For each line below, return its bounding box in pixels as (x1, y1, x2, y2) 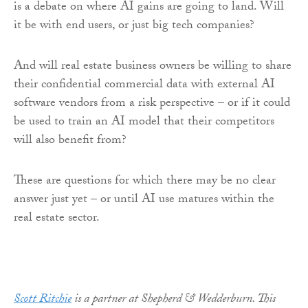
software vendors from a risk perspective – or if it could (14, 93, 290, 115)
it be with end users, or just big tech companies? (14, 15, 254, 37)
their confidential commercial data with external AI (14, 74, 275, 96)
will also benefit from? (14, 130, 126, 152)
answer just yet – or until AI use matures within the (14, 189, 274, 211)
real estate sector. (14, 208, 100, 230)
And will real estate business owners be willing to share (14, 56, 291, 78)
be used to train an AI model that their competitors (14, 111, 274, 133)
